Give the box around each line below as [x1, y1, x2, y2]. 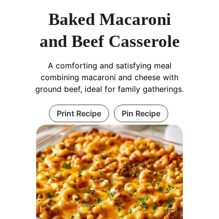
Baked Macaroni [48, 10, 171, 29]
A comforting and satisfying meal [47, 61, 172, 71]
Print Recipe [56, 109, 101, 119]
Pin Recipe [121, 109, 160, 119]
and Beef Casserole [39, 32, 180, 51]
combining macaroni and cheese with [41, 72, 178, 83]
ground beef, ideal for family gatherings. [35, 84, 184, 94]
